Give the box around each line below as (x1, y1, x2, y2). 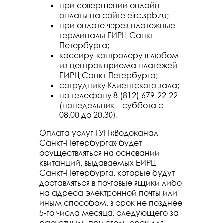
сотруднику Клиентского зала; (59, 80, 179, 90)
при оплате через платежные (59, 20, 175, 30)
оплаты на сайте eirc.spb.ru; (59, 10, 169, 20)
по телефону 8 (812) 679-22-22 (59, 90, 178, 100)
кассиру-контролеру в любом (59, 50, 179, 60)
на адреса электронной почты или (39, 188, 177, 198)
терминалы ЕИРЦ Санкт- (59, 30, 156, 40)
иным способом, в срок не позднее (39, 198, 182, 208)
